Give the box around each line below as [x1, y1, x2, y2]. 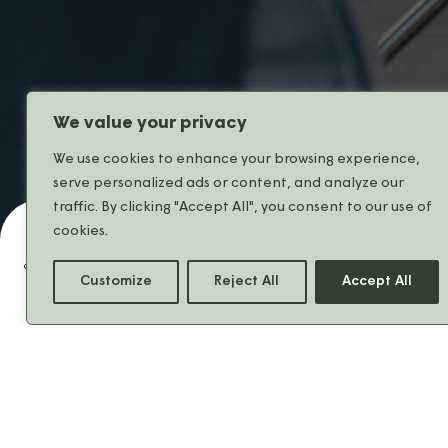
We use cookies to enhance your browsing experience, [53, 152, 420, 167]
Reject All [214, 274, 280, 289]
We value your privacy [53, 114, 247, 133]
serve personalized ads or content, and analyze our [53, 176, 404, 191]
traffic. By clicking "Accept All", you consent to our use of [53, 200, 432, 215]
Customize [80, 274, 153, 289]
